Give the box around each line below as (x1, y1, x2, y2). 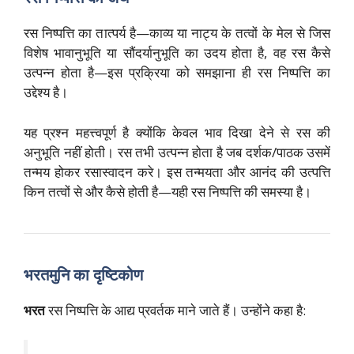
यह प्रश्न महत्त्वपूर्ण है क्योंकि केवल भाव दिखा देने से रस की (24, 122, 330, 141)
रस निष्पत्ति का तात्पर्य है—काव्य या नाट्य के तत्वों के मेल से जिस (24, 24, 330, 43)
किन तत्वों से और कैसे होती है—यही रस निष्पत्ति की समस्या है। (24, 182, 311, 201)
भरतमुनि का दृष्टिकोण (24, 263, 147, 285)
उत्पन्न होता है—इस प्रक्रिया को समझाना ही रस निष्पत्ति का (24, 63, 330, 82)
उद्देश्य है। (24, 83, 68, 102)
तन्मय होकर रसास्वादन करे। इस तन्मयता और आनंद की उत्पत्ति (24, 162, 330, 181)
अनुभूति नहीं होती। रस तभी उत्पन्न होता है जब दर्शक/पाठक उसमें (24, 142, 330, 161)
